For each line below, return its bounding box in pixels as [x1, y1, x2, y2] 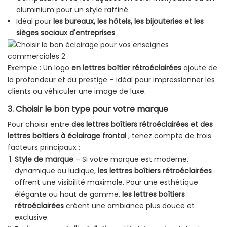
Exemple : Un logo [8, 63, 71, 73]
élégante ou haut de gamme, [15, 189, 122, 200]
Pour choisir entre [8, 119, 71, 130]
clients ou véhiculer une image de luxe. [8, 86, 146, 97]
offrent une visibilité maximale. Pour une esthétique [15, 177, 198, 188]
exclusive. [15, 212, 49, 223]
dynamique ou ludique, [15, 166, 98, 176]
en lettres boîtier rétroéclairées [71, 63, 181, 73]
